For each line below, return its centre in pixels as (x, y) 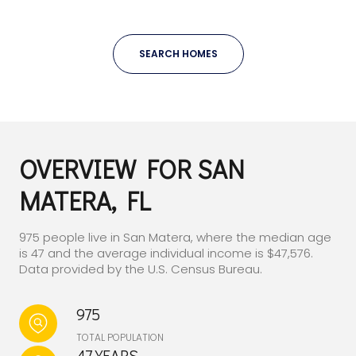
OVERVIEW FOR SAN (132, 169)
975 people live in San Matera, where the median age (175, 238)
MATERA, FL (85, 201)
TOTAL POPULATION (120, 338)
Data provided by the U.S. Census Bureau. (141, 269)
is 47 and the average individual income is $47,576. (166, 253)
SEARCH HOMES (178, 54)
